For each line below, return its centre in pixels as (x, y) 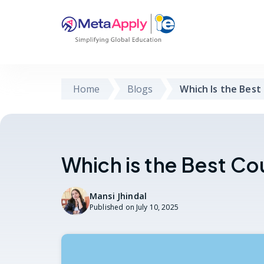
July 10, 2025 (157, 207)
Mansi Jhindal (118, 196)
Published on (112, 207)
